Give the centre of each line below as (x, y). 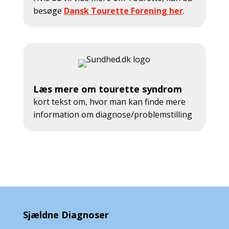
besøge (48, 11)
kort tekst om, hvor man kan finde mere (109, 102)
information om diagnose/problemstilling (112, 114)
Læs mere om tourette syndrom (107, 89)
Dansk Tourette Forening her (123, 11)
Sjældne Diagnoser (66, 215)
